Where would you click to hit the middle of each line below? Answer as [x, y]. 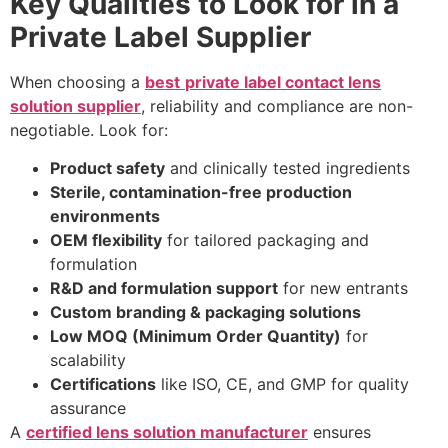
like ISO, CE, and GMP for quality [282, 384]
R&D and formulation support [164, 288]
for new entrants [343, 288]
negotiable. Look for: [89, 129]
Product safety [107, 168]
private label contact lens [283, 81]
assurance [88, 408]
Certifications [103, 384]
